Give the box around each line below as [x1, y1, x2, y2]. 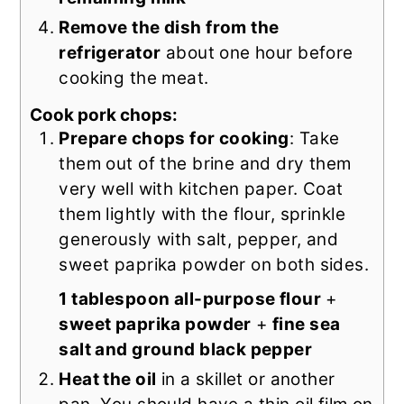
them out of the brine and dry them [59, 153, 352, 175]
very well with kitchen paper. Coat [59, 179, 344, 200]
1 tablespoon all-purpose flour [59, 289, 321, 310]
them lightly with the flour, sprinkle [59, 204, 345, 225]
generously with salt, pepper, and [59, 229, 339, 251]
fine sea [272, 314, 341, 335]
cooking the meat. [59, 68, 209, 89]
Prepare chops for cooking [59, 128, 289, 150]
